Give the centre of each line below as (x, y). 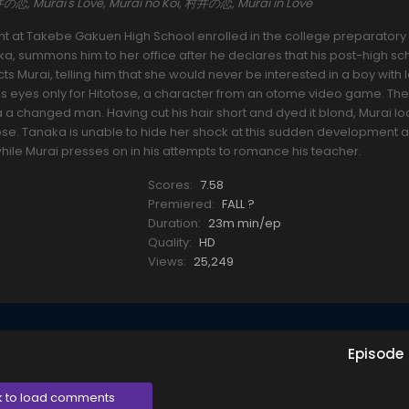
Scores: (170, 185)
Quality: (169, 243)
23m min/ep (244, 224)
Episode (376, 354)
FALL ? (238, 204)
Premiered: (181, 204)
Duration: (174, 224)
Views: (167, 262)
